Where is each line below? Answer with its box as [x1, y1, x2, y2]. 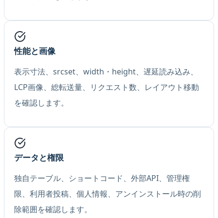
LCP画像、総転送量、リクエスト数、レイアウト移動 [14, 81, 199, 92]
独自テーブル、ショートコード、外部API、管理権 [14, 172, 190, 183]
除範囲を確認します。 [14, 203, 92, 215]
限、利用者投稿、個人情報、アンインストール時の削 [14, 188, 201, 199]
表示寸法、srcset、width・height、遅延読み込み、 [14, 66, 198, 77]
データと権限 [14, 151, 64, 163]
